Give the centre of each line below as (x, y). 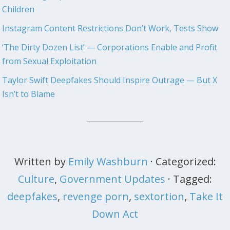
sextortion (159, 196)
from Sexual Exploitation (50, 61)
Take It (206, 196)
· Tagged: (190, 179)
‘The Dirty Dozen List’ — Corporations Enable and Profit (110, 47)
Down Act (115, 214)
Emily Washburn (108, 161)
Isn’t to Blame (29, 94)
